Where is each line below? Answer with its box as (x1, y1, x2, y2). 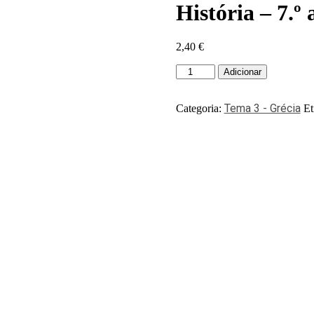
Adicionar (223, 66, 261, 77)
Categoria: (175, 102, 224, 114)
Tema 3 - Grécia (224, 101, 301, 115)
